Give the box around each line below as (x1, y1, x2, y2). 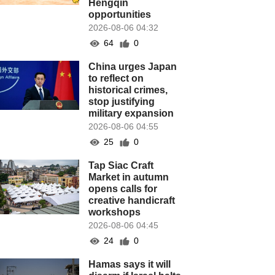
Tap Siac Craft (88, 160, 154, 171)
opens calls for (88, 184, 158, 194)
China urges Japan (88, 61, 177, 72)
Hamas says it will (88, 259, 171, 269)
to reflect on (88, 73, 144, 83)
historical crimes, (88, 85, 168, 95)
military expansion (88, 108, 174, 118)
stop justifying (88, 96, 155, 107)
